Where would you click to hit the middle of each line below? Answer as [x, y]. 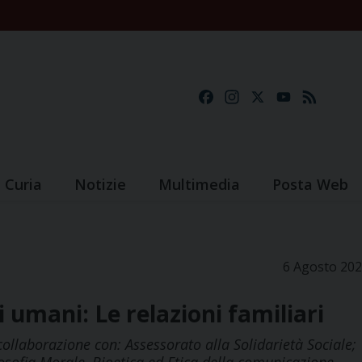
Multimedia [199, 185]
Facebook [245, 97]
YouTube [321, 97]
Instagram [273, 97]
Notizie [100, 185]
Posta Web [310, 185]
